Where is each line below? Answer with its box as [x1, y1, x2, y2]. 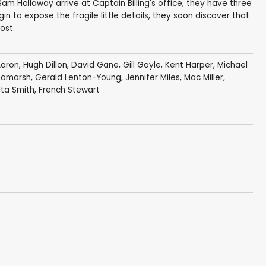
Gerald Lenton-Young [34, 72, 121, 84]
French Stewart [38, 84, 100, 96]
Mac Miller [183, 72, 223, 84]
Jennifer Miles [125, 72, 180, 84]
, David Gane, [66, 59, 123, 71]
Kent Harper [164, 59, 213, 71]
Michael [217, 59, 248, 71]
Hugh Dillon [23, 59, 67, 71]
